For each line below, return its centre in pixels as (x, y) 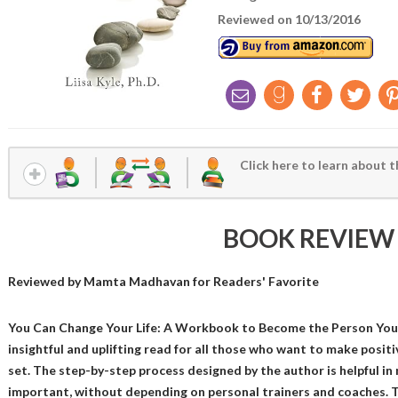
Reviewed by (45, 281)
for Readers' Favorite (254, 281)
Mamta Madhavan (136, 281)
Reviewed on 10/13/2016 (289, 19)
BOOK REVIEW (309, 238)
